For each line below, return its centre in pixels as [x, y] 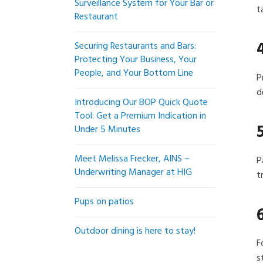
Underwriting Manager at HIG [133, 173]
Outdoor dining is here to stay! [135, 231]
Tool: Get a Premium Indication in [140, 116]
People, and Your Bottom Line [134, 73]
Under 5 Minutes [107, 130]
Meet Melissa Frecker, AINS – [132, 159]
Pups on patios [104, 202]
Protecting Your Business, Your [136, 60]
